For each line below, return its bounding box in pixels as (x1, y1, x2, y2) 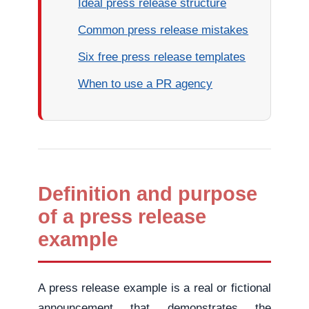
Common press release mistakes (78, 23, 249, 37)
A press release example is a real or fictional (38, 281, 271, 295)
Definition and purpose (38, 183, 258, 205)
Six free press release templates (78, 50, 246, 63)
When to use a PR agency (78, 77, 213, 90)
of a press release (38, 206, 207, 228)
